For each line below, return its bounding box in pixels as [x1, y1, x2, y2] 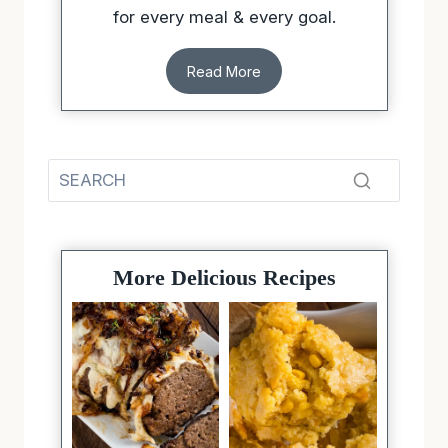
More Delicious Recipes [112, 264, 336, 290]
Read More [187, 62, 261, 80]
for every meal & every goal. [112, 6, 336, 27]
